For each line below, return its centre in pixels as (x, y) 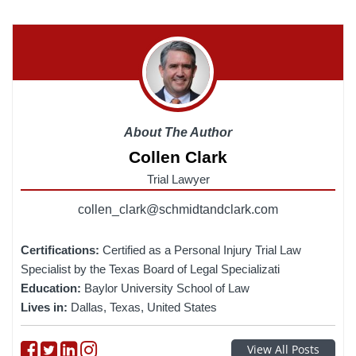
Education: (52, 288)
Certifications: (62, 250)
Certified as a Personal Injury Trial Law (202, 250)
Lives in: (46, 308)
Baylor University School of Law (167, 288)
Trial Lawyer (178, 180)
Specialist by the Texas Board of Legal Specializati (150, 269)
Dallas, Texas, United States (144, 308)
